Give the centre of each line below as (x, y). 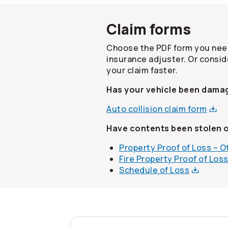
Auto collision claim (147, 109)
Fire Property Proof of (164, 159)
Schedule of (145, 170)
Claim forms (149, 29)
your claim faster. (142, 70)
